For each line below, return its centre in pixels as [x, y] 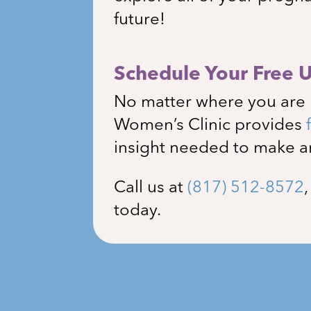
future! [140, 20]
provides [269, 125]
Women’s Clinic [173, 125]
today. [140, 211]
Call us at [151, 188]
